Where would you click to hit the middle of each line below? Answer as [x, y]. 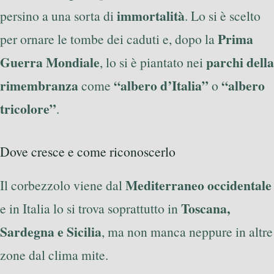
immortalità [151, 15]
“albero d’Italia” [161, 85]
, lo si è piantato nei [153, 62]
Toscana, [206, 208]
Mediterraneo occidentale [198, 185]
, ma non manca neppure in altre [187, 231]
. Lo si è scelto [223, 15]
